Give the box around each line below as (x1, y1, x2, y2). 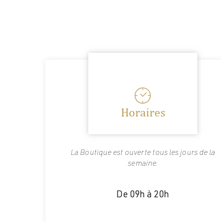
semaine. (128, 160, 158, 168)
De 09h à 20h (116, 190, 170, 200)
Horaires (120, 105, 165, 119)
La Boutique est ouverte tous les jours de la (71, 149, 216, 157)
